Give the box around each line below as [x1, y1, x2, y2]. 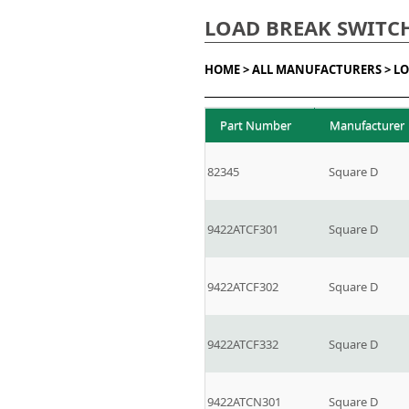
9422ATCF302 [207, 278, 278, 295]
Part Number [220, 117, 291, 133]
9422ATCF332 [207, 336, 278, 352]
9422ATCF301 [207, 221, 278, 237]
